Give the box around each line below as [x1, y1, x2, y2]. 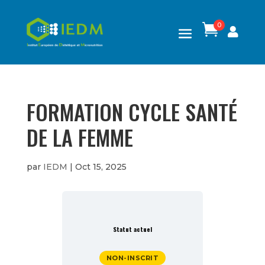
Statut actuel [112, 224, 152, 234]
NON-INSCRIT [106, 253, 159, 262]
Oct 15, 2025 [75, 161, 127, 172]
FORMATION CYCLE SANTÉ [26, 95, 237, 127]
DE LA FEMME [26, 121, 133, 153]
